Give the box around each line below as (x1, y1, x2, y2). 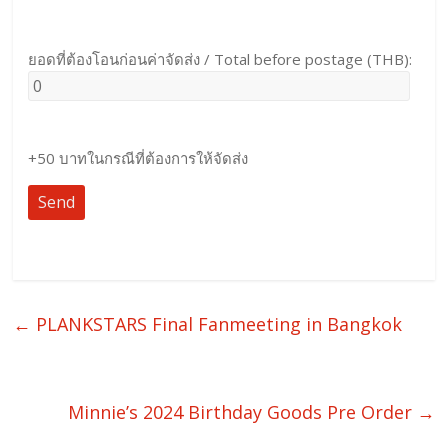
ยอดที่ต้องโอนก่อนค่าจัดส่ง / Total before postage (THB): (28, 49, 413, 70)
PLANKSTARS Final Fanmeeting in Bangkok (31, 312, 403, 337)
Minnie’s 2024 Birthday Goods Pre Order (67, 400, 417, 425)
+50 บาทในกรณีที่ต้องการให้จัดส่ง (28, 148, 249, 169)
